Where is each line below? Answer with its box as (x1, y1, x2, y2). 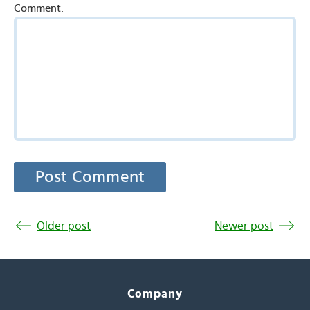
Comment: (14, 3, 64, 14)
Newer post (215, 220, 273, 232)
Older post (37, 220, 91, 232)
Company (127, 288, 183, 300)
